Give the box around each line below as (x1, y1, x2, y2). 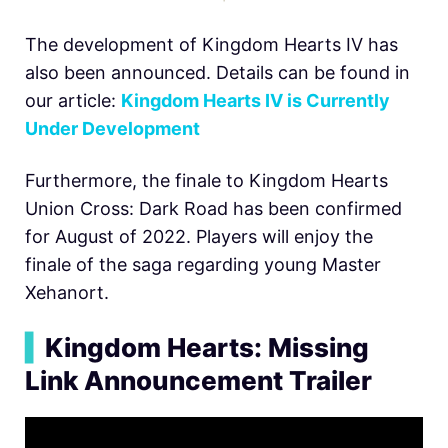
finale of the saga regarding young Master (25, 253, 381, 275)
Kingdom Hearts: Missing (45, 331, 369, 363)
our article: (25, 89, 121, 111)
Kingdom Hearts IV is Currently (121, 89, 390, 111)
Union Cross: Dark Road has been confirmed (25, 197, 402, 219)
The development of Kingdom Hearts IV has (25, 33, 398, 55)
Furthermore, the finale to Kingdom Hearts (25, 169, 388, 191)
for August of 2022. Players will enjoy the (25, 225, 373, 247)
